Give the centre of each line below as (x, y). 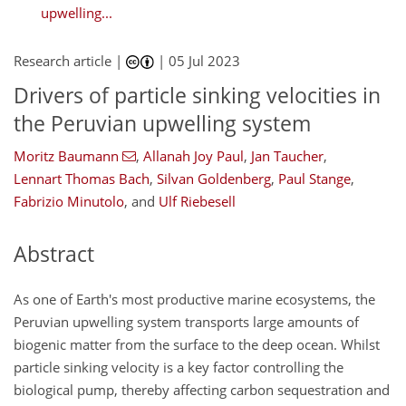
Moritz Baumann (66, 155)
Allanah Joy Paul (193, 155)
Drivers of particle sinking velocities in (197, 96)
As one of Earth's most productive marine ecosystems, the (194, 299)
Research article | (70, 61)
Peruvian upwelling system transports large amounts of (186, 322)
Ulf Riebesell (197, 201)
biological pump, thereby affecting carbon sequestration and (202, 390)
